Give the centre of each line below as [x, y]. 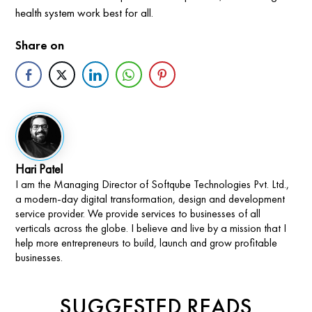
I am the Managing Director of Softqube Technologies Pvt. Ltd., [153, 184]
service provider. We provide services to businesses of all [138, 213]
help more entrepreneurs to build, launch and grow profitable [147, 242]
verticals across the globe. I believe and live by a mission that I [151, 228]
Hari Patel [39, 169]
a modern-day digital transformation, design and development [150, 198]
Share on [40, 45]
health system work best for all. [85, 12]
